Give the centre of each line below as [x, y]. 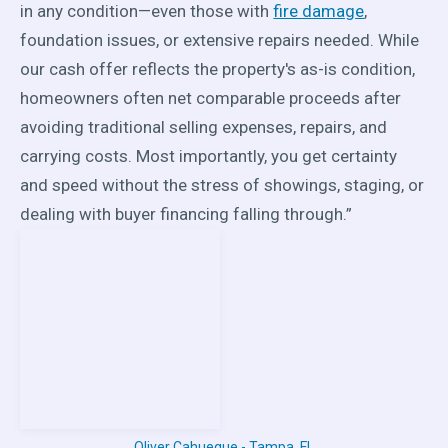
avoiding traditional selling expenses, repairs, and [204, 126]
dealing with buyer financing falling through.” [186, 213]
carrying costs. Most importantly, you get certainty [209, 155]
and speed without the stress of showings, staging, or [222, 184]
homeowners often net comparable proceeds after [211, 97]
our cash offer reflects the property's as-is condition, [218, 68]
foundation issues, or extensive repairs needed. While [220, 39]
